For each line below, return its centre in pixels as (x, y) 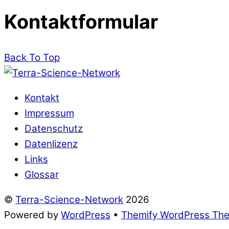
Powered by (32, 215)
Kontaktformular (81, 21)
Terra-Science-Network (69, 199)
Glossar (42, 174)
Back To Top (32, 57)
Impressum (49, 113)
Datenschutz (54, 128)
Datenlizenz (51, 144)
